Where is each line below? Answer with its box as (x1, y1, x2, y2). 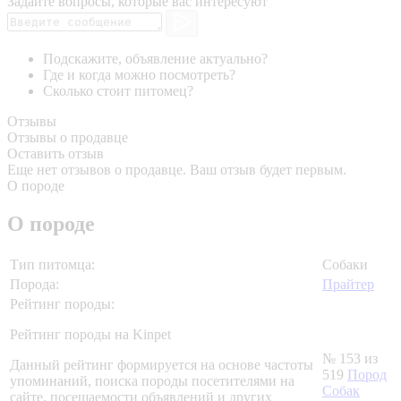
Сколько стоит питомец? (43, 83, 193, 99)
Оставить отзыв (7, 146, 104, 162)
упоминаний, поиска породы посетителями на (10, 373, 294, 389)
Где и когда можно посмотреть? (43, 67, 235, 83)
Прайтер (322, 277, 374, 293)
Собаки (322, 257, 368, 273)
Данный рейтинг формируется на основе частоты (10, 357, 313, 373)
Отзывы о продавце (7, 130, 128, 146)
